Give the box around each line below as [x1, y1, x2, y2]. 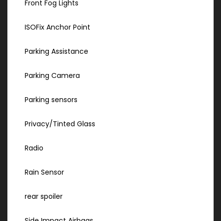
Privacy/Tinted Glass [25, 119, 95, 129]
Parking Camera [25, 71, 80, 81]
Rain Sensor [25, 167, 64, 178]
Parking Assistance [25, 46, 88, 57]
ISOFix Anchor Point [25, 22, 90, 33]
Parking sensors [25, 95, 77, 105]
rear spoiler [25, 191, 63, 202]
